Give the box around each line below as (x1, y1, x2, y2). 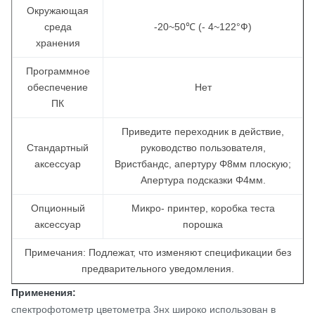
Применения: (11, 287, 76, 298)
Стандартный (27, 142, 89, 153)
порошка (183, 219, 223, 230)
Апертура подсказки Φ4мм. (140, 174, 266, 186)
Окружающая (27, 5, 89, 16)
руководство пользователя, (140, 142, 266, 153)
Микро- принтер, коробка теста (131, 202, 275, 214)
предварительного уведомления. (81, 263, 234, 274)
